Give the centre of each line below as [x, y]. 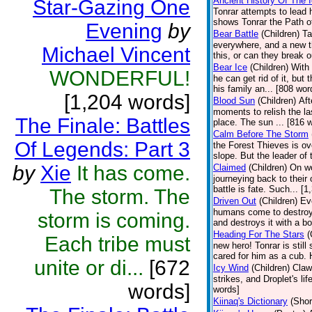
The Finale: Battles [103, 126]
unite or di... [89, 268]
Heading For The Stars [259, 234]
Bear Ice [230, 67]
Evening [124, 31]
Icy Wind [231, 268]
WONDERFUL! [120, 78]
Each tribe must [117, 244]
